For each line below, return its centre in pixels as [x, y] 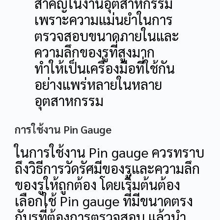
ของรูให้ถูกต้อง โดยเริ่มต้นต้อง [97, 184]
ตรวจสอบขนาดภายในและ [107, 36]
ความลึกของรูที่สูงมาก [95, 52]
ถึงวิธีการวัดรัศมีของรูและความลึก [107, 168]
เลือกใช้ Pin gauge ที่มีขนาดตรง [104, 201]
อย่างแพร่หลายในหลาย [98, 84]
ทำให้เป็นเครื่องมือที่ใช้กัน [105, 68]
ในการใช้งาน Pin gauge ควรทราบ [110, 152]
